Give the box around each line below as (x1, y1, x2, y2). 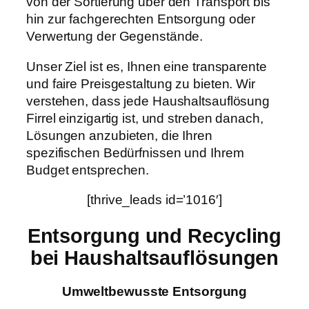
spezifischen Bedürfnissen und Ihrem (26, 145, 244, 160)
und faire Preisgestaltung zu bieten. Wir (26, 76, 255, 91)
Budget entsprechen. (26, 162, 150, 177)
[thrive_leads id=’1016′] (87, 192, 222, 208)
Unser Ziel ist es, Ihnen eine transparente (26, 59, 267, 74)
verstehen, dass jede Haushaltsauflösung (26, 93, 270, 108)
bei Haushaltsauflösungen (30, 246, 279, 269)
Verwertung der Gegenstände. (26, 29, 203, 44)
